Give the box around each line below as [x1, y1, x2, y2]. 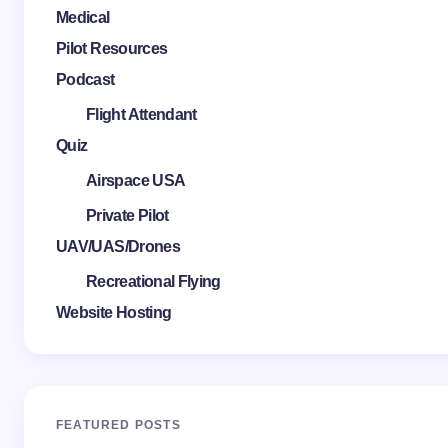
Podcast [56, 71, 115, 88]
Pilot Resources [56, 40, 168, 57]
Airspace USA [86, 172, 186, 189]
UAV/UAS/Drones [56, 238, 181, 255]
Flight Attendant [86, 106, 197, 123]
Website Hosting [56, 304, 172, 321]
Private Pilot [86, 207, 169, 224]
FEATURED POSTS [56, 418, 181, 432]
